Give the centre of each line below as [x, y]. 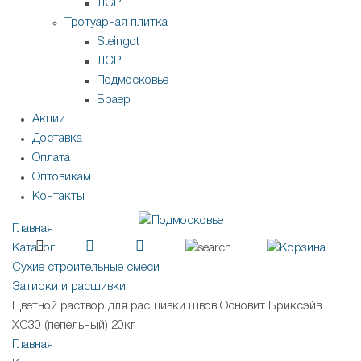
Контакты [58, 197]
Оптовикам [62, 178]
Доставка [57, 139]
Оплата [51, 158]
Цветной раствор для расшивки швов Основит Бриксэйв [167, 307]
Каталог [33, 249]
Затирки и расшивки [69, 287]
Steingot [118, 42]
